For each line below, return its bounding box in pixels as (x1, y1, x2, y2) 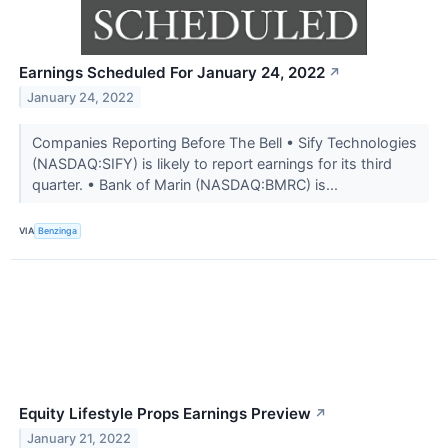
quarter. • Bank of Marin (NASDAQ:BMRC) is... (31, 175, 342, 193)
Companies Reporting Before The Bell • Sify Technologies (31, 133, 417, 151)
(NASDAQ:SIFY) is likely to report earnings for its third (31, 154, 392, 172)
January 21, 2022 (27, 430, 132, 446)
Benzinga (38, 225, 78, 237)
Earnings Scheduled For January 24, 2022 (19, 62, 325, 82)
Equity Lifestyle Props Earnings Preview (19, 404, 311, 423)
